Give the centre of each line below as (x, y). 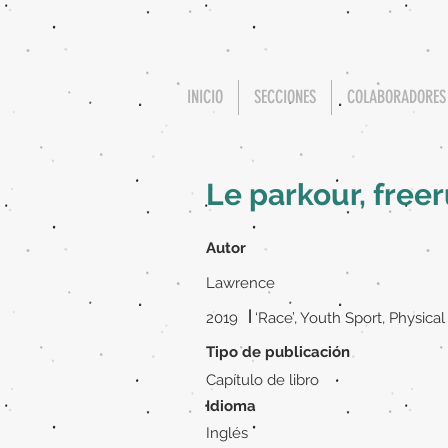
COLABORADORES (396, 97)
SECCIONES (285, 97)
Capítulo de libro (262, 380)
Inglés (227, 433)
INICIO (205, 97)
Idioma (231, 406)
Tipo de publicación (278, 352)
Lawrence (240, 283)
